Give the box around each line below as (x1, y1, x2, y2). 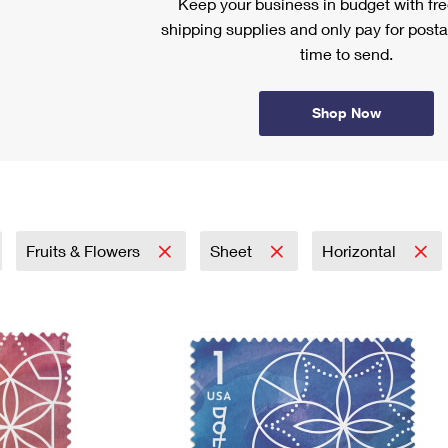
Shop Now (311, 104, 381, 121)
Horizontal (322, 241, 400, 260)
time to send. (299, 44, 393, 63)
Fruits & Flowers (26, 241, 144, 260)
